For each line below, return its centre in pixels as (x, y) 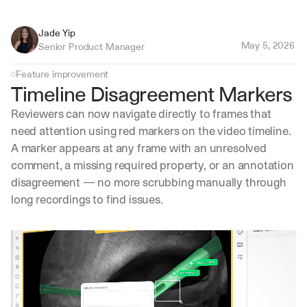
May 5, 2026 (268, 46)
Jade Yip (57, 33)
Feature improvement (62, 74)
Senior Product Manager (91, 47)
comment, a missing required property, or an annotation (152, 165)
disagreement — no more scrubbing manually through (149, 183)
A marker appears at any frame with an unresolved (139, 148)
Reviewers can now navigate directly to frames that (141, 114)
